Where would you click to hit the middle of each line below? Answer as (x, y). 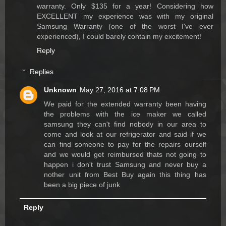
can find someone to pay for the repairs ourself (125, 144)
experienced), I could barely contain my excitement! (119, 37)
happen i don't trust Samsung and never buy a (125, 164)
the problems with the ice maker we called (125, 114)
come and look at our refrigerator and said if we (125, 134)
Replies (42, 71)
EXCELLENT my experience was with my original (125, 16)
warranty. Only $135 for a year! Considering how (125, 6)
